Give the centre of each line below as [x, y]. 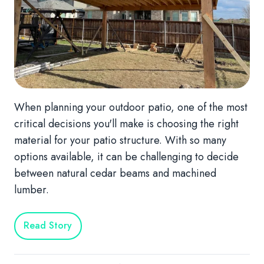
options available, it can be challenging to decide [126, 156]
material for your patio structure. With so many [120, 140]
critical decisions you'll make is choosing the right [126, 123]
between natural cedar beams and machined [115, 173]
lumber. [32, 189]
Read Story [48, 226]
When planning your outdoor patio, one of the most [131, 107]
